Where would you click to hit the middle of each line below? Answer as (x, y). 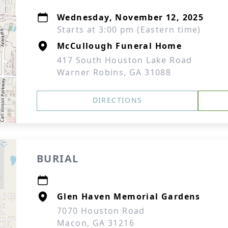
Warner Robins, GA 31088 (114, 72)
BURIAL (58, 159)
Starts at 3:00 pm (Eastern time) (129, 30)
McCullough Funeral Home (120, 46)
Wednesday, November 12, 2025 (131, 17)
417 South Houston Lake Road (125, 60)
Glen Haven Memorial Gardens (129, 196)
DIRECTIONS (117, 100)
